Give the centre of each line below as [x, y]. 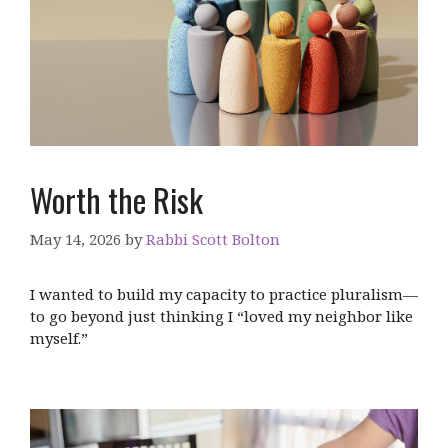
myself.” [59, 338]
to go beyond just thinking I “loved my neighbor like [221, 316]
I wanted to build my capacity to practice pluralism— [224, 294]
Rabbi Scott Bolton [213, 239]
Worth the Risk [116, 199]
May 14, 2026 [75, 239]
